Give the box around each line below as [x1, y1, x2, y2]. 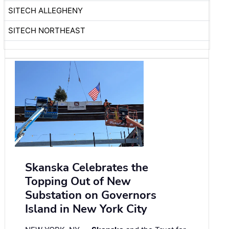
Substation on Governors [25, 187, 156, 203]
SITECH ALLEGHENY [8, 5, 83, 15]
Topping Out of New [25, 173, 131, 189]
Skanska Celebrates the [25, 159, 148, 175]
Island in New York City [25, 201, 147, 217]
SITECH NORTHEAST [8, 25, 85, 35]
